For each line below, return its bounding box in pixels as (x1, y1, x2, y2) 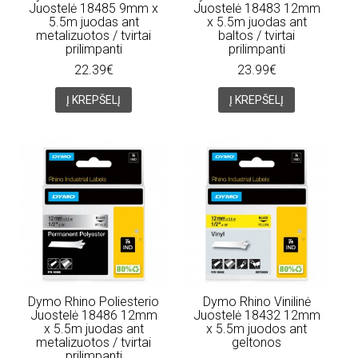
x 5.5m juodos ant (206, 320, 307, 336)
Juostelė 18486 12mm (30, 307, 157, 323)
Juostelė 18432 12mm (193, 307, 320, 323)
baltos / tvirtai (218, 27, 295, 43)
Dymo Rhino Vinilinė (202, 293, 311, 309)
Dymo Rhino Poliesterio (28, 293, 159, 309)
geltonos (232, 334, 281, 350)
